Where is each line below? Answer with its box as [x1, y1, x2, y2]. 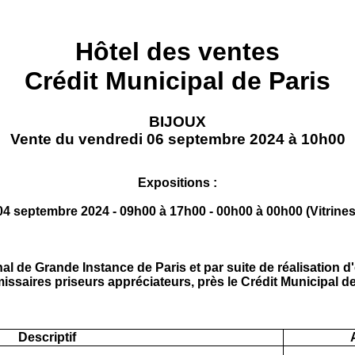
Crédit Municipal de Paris [25, 67, 330, 96]
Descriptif [17, 330, 76, 344]
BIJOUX [149, 113, 206, 130]
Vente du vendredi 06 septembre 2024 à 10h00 [10, 130, 345, 147]
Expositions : [138, 175, 217, 189]
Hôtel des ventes [75, 37, 280, 67]
